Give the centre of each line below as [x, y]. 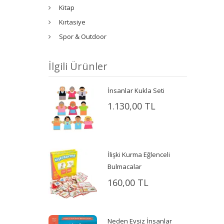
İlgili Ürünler [78, 66]
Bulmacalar [125, 167]
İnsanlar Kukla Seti [136, 90]
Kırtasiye [72, 22]
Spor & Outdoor [83, 36]
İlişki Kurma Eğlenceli [139, 155]
